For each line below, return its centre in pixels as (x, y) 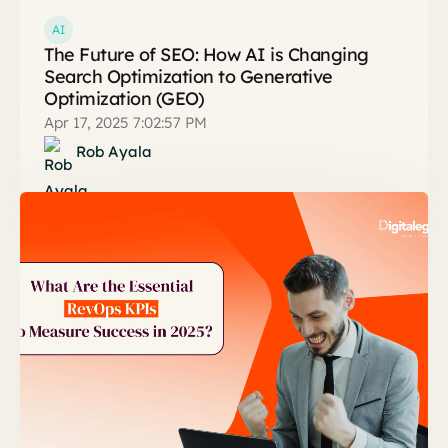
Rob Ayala (114, 152)
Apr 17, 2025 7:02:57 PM (125, 123)
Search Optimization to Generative (188, 77)
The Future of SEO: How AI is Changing (206, 55)
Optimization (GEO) (124, 99)
